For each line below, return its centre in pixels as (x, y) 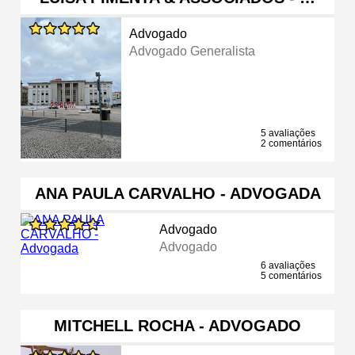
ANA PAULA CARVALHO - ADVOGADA (177, 193)
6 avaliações (288, 265)
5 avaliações (288, 133)
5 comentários (291, 275)
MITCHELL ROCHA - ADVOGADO (177, 325)
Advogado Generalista (193, 51)
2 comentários (291, 143)
